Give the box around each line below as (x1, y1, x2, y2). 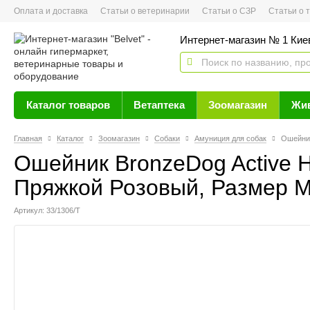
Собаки (154, 134, 180, 143)
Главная (14, 134, 42, 143)
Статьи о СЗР (202, 6, 256, 16)
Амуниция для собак (194, 134, 266, 143)
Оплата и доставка (14, 6, 88, 16)
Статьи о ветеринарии (100, 6, 190, 16)
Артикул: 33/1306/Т (14, 206, 80, 215)
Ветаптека (134, 99, 185, 111)
